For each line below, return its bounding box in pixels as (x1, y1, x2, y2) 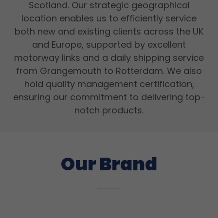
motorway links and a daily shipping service (14, 52, 204, 64)
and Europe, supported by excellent (32, 38, 186, 51)
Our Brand (61, 151, 157, 177)
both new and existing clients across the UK (15, 25, 203, 38)
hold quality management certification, (24, 78, 194, 91)
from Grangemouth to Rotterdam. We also (16, 65, 202, 77)
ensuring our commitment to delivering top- (13, 91, 205, 104)
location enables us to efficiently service (21, 12, 197, 25)
